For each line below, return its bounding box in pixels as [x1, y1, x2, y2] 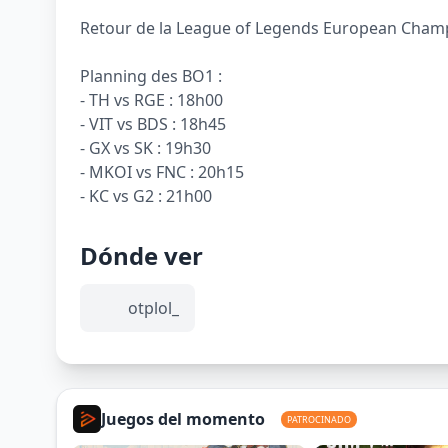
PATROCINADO [287, 412, 351, 426]
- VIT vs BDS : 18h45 [80, 113, 226, 135]
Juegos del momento [101, 408, 265, 430]
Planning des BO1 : [80, 65, 222, 87]
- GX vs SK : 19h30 [80, 137, 211, 159]
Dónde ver [80, 239, 203, 272]
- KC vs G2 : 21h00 [80, 185, 212, 207]
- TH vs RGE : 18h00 [80, 89, 223, 111]
